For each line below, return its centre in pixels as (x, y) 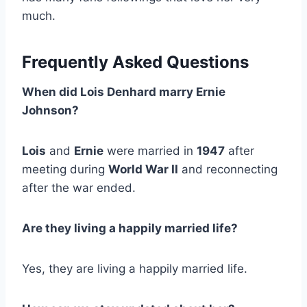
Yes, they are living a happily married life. (135, 269)
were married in (150, 151)
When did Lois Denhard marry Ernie (124, 92)
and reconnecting (228, 170)
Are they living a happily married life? (130, 229)
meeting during (65, 170)
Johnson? (52, 111)
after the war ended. (79, 188)
